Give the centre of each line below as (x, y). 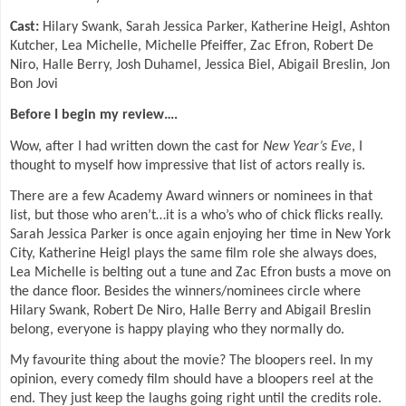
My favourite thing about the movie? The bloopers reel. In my (191, 361)
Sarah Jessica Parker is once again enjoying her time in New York (200, 234)
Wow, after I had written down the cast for (136, 146)
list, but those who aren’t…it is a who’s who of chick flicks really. (197, 215)
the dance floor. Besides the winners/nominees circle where (185, 291)
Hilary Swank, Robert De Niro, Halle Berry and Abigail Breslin (190, 310)
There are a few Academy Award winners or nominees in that (191, 196)
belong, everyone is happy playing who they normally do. (177, 329)
